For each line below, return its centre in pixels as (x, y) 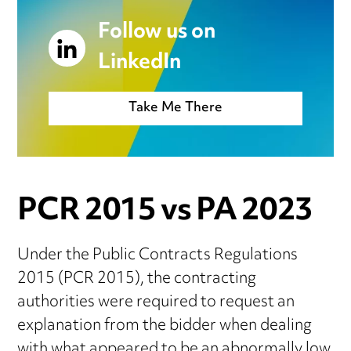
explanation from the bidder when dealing (165, 326)
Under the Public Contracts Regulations (158, 255)
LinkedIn (140, 63)
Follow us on (157, 33)
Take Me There (175, 108)
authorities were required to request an (156, 302)
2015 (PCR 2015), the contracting (137, 279)
